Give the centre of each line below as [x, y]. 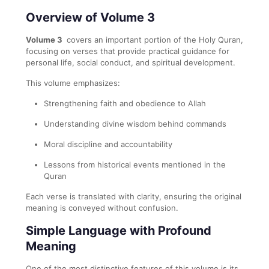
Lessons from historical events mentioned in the [135, 164]
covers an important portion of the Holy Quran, [154, 39]
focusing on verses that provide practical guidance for [128, 51]
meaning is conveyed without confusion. [102, 207]
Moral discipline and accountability [108, 144]
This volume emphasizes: [73, 83]
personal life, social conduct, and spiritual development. [131, 62]
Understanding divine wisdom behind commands [135, 123]
